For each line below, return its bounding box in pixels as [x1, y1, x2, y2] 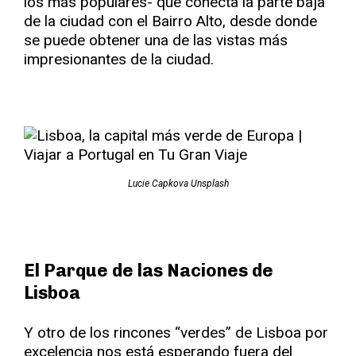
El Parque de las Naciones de [24, 260, 273, 281]
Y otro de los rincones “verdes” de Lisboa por [24, 323, 328, 342]
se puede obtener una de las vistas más [24, 31, 288, 49]
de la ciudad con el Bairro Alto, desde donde [24, 12, 317, 30]
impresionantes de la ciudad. [24, 50, 214, 68]
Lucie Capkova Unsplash [127, 178, 229, 189]
